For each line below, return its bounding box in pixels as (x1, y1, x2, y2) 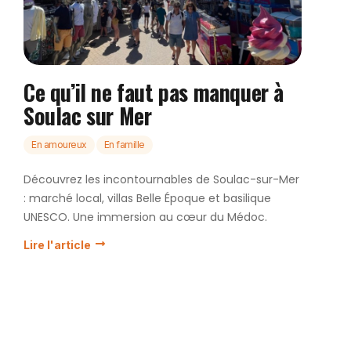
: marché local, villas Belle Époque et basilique (24, 190, 271, 206)
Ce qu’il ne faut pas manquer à (24, 75, 284, 108)
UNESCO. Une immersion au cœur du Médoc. (24, 208, 267, 225)
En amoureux (31, 138, 87, 150)
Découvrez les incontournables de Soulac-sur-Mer (24, 171, 299, 187)
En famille (103, 138, 145, 150)
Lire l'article (24, 237, 91, 251)
